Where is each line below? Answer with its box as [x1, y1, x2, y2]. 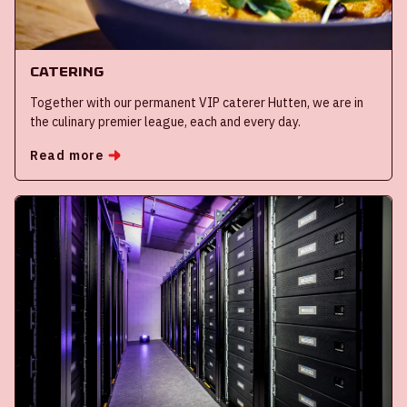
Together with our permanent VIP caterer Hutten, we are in [30, 94, 363, 111]
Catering [30, 62, 104, 80]
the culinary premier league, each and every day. [30, 113, 301, 130]
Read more [30, 146, 104, 164]
